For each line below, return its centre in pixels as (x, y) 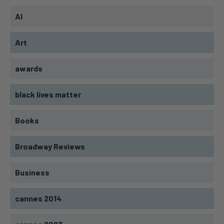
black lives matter (48, 94)
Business (32, 172)
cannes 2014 (38, 198)
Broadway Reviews (50, 146)
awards (29, 68)
